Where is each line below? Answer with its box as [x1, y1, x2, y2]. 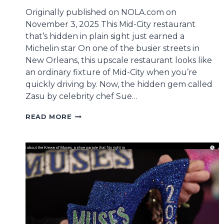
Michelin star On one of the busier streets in [25, 43, 199, 53]
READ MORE [25, 113, 72, 121]
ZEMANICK [71, 168, 111, 176]
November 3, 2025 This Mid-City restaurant [25, 19, 195, 29]
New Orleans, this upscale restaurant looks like [25, 55, 212, 65]
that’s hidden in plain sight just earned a [25, 31, 184, 41]
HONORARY [71, 139, 115, 147]
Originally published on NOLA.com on [25, 7, 176, 17]
